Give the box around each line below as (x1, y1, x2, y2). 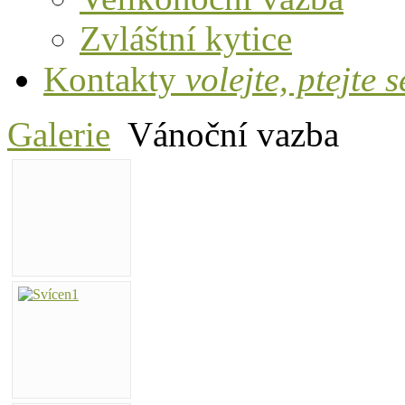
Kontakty (43, 60, 185, 99)
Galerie (7, 115, 110, 154)
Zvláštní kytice (80, 19, 292, 58)
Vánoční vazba (127, 115, 339, 154)
